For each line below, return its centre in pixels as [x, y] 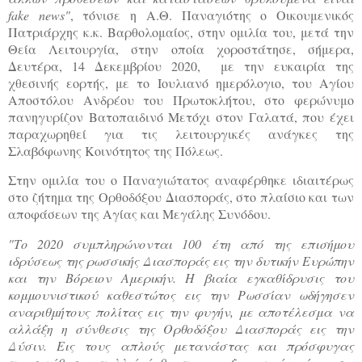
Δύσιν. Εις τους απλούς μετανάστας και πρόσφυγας [181, 346]
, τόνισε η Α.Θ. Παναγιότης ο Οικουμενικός [212, 15]
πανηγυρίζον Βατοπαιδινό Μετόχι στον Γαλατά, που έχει [181, 116]
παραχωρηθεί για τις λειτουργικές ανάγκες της [181, 133]
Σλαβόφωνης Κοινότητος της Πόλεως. [116, 150]
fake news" [39, 15]
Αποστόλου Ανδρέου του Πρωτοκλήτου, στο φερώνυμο [181, 99]
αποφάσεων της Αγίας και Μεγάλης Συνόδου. [139, 214]
